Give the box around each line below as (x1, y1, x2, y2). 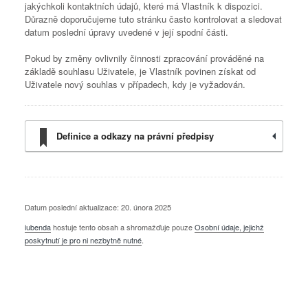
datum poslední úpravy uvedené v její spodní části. (25, 25, 228, 38)
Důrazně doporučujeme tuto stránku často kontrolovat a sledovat (25, 12, 282, 25)
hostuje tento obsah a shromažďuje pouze (51, 221, 195, 232)
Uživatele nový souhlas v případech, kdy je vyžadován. (25, 78, 245, 91)
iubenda (25, 221, 51, 232)
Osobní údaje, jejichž (195, 221, 264, 232)
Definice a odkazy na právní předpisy (56, 129, 214, 142)
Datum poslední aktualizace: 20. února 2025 (25, 201, 171, 212)
